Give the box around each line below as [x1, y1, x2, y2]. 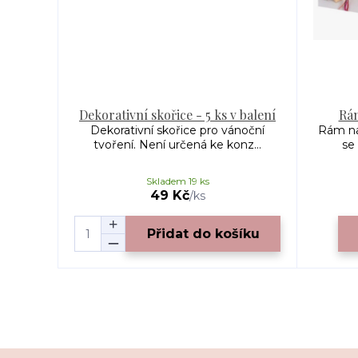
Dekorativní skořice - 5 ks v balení [79, 106, 276, 123]
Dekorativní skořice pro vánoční [90, 123, 265, 137]
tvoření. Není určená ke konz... [93, 137, 261, 152]
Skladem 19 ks [145, 175, 209, 187]
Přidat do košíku [146, 225, 260, 241]
